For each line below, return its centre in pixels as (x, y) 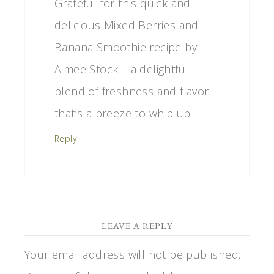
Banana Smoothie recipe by (126, 47)
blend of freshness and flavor (132, 91)
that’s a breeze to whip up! (124, 113)
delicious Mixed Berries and (127, 25)
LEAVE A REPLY (137, 225)
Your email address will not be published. (133, 254)
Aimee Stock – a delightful (122, 69)
